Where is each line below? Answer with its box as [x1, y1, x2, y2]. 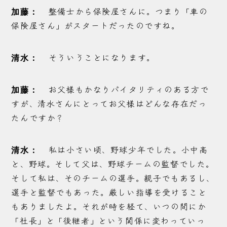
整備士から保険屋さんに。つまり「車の [46, 5, 208, 17]
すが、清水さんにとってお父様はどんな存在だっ [11, 97, 207, 109]
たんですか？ [11, 111, 65, 124]
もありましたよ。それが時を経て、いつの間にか [11, 200, 207, 212]
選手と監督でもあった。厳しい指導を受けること [11, 186, 207, 198]
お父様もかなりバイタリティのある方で [46, 83, 209, 95]
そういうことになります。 [46, 51, 155, 63]
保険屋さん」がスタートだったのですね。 [11, 19, 180, 31]
